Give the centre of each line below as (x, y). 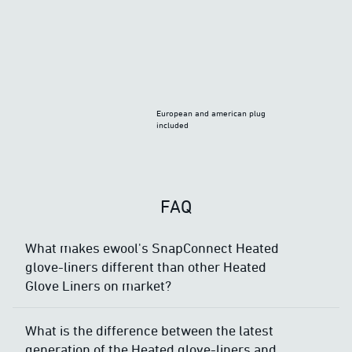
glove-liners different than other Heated (146, 267)
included (173, 125)
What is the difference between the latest (149, 330)
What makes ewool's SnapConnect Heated (152, 248)
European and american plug (211, 113)
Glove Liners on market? (98, 286)
